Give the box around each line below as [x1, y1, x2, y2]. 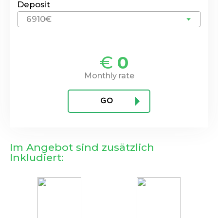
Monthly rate [84, 71, 134, 80]
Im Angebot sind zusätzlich [10, 141, 154, 153]
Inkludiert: [10, 151, 64, 163]
